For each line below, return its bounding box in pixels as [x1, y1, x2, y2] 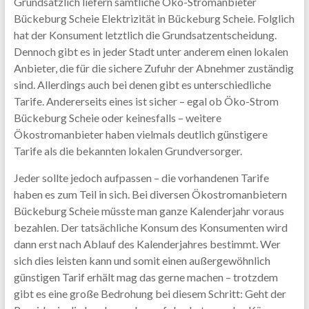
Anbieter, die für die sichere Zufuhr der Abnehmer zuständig [13, 61, 294, 74]
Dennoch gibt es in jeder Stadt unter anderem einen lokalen [13, 45, 288, 58]
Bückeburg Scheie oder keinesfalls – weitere [13, 111, 221, 124]
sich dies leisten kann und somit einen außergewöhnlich [13, 254, 270, 267]
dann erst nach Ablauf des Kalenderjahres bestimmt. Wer [13, 237, 281, 250]
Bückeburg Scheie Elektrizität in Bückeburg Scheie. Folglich [13, 12, 295, 25]
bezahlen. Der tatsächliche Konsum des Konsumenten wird [13, 221, 288, 234]
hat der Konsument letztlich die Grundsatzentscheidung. [13, 28, 277, 41]
